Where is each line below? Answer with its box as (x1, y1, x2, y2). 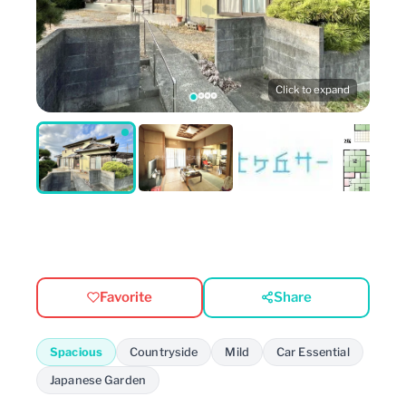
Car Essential (275, 344, 350, 359)
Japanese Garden (50, 372, 146, 387)
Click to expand (275, 83, 350, 97)
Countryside (130, 344, 198, 359)
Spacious (50, 344, 103, 359)
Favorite (100, 289, 152, 305)
